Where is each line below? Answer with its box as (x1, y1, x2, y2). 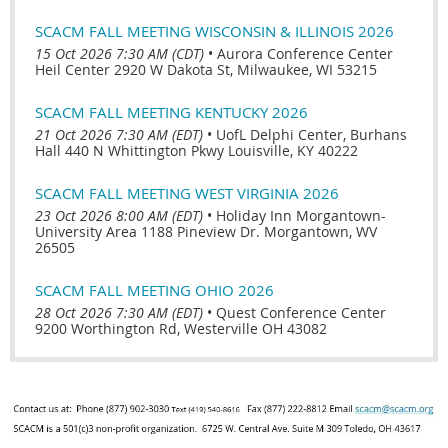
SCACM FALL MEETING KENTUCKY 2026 (35, 101, 308, 122)
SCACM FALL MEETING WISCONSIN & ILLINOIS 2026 (35, 20, 394, 41)
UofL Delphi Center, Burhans (216, 124, 407, 144)
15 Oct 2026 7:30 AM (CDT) (35, 43, 204, 63)
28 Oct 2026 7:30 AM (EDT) (35, 302, 203, 322)
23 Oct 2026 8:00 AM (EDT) (35, 205, 203, 225)
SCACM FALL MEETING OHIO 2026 (35, 279, 274, 300)
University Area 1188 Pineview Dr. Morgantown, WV (35, 221, 377, 241)
